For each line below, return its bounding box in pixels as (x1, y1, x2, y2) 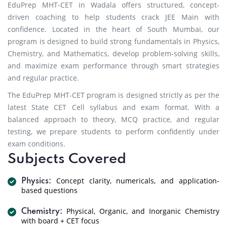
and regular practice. (8, 73, 79, 83)
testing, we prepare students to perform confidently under (8, 127, 219, 136)
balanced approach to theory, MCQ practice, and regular (8, 115, 219, 124)
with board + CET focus (21, 216, 99, 225)
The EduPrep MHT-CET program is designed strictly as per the (8, 90, 219, 100)
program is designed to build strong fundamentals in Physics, (8, 36, 219, 46)
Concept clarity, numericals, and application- (51, 176, 219, 185)
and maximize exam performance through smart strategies (8, 61, 219, 70)
